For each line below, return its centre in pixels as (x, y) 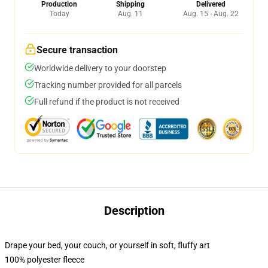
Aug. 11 (130, 14)
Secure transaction (77, 50)
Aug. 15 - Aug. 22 (211, 14)
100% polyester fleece (45, 260)
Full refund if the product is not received (107, 102)
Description (134, 211)
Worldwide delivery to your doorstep (100, 68)
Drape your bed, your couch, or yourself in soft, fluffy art (107, 245)
